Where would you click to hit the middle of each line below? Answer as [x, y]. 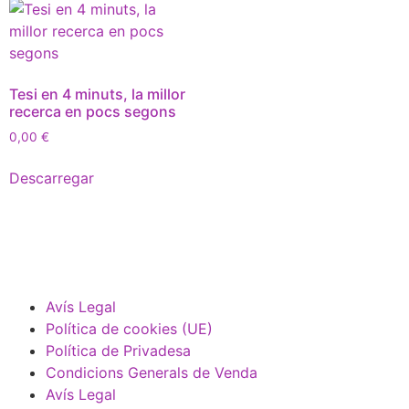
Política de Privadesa [118, 351]
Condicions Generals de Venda [152, 373]
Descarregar [52, 178]
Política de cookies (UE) [129, 329]
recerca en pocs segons [93, 111]
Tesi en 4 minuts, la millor [97, 94]
